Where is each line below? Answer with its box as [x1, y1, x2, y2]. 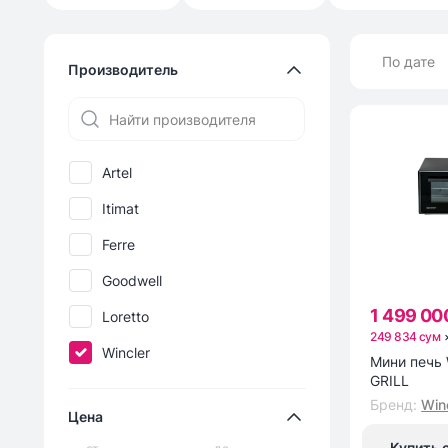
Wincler [102, 343, 150, 361]
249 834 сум [370, 329, 441, 345]
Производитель [68, 61, 178, 79]
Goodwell [102, 271, 162, 289]
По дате [382, 52, 436, 70]
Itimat [102, 199, 139, 217]
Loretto [102, 307, 149, 325]
